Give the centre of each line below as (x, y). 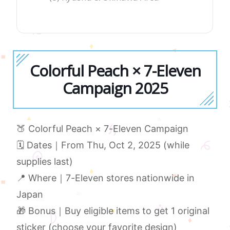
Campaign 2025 (115, 88)
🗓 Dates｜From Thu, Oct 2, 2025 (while (103, 145)
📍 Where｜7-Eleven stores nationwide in (106, 178)
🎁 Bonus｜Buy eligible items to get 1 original (113, 211)
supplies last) (45, 162)
